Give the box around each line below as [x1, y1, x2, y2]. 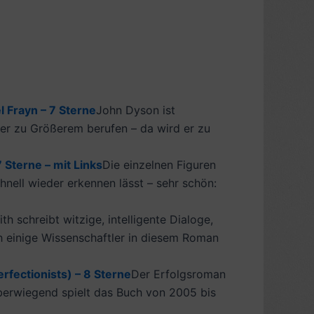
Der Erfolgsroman [131, 266, 226, 281]
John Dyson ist [96, 102, 175, 117]
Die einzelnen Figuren [102, 157, 216, 172]
